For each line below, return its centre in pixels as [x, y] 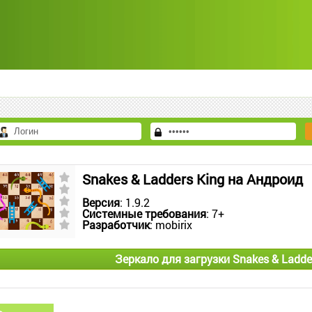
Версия [101, 202]
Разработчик [116, 225]
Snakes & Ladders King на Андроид [193, 179]
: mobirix [171, 225]
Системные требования [144, 213]
